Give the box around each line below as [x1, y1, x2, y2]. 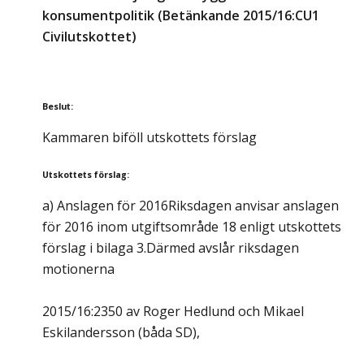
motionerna [42, 260, 115, 279]
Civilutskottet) [42, 28, 136, 46]
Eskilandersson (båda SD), [42, 323, 200, 342]
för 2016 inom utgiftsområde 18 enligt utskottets [42, 218, 341, 236]
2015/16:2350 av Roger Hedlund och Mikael [42, 302, 304, 321]
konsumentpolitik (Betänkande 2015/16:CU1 [42, 6, 319, 25]
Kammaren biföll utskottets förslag [42, 128, 257, 147]
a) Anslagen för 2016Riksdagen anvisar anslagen [42, 197, 339, 215]
